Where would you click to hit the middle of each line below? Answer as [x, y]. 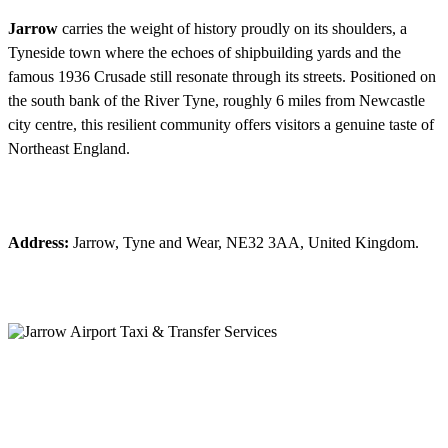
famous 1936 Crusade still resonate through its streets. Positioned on [222, 77]
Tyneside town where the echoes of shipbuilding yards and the [204, 53]
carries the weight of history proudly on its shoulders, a [232, 29]
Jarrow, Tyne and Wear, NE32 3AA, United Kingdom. [244, 243]
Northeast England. [69, 149]
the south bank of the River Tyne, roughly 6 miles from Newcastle [216, 101]
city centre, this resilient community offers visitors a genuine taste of [221, 125]
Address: [38, 243]
